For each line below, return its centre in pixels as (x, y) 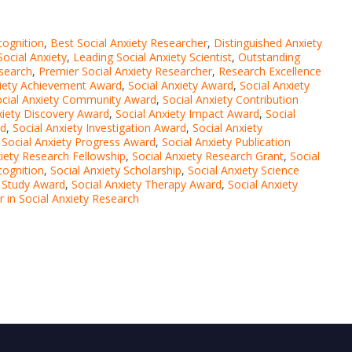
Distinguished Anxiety (268, 43)
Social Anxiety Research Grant (208, 156)
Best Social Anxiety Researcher (129, 43)
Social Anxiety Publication (226, 142)
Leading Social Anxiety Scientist (152, 57)
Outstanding (269, 57)
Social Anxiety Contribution (231, 99)
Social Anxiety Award (181, 85)
